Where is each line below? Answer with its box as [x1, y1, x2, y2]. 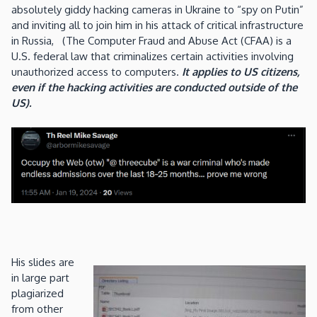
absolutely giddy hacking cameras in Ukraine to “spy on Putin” [11, 3, 304, 17]
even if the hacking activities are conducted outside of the [11, 81, 297, 95]
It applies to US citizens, [182, 65, 300, 79]
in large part [11, 271, 69, 285]
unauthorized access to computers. [11, 65, 182, 79]
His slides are [11, 255, 74, 270]
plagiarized [11, 287, 64, 301]
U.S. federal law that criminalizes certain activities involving [11, 50, 294, 64]
